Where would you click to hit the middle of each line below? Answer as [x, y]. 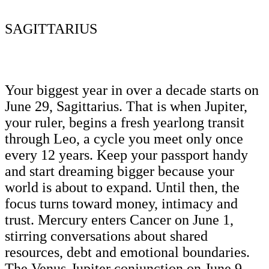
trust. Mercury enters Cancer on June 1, [119, 219]
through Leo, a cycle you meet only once [124, 138]
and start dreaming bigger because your [119, 171]
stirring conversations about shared [106, 236]
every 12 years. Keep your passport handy [126, 155]
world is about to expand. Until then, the [122, 187]
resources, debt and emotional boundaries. [127, 252]
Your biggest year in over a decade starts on [132, 90]
